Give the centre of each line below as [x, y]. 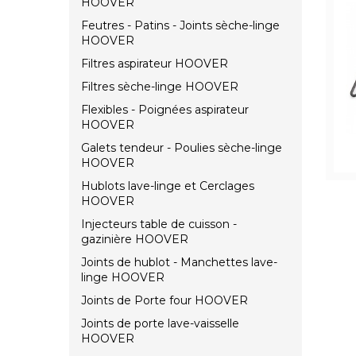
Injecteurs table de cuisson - [159, 224]
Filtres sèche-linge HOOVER [160, 87]
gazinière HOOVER [135, 240]
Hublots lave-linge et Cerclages [168, 186]
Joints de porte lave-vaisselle [160, 324]
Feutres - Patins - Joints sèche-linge [180, 26]
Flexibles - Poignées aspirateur [165, 110]
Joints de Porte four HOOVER [164, 301]
